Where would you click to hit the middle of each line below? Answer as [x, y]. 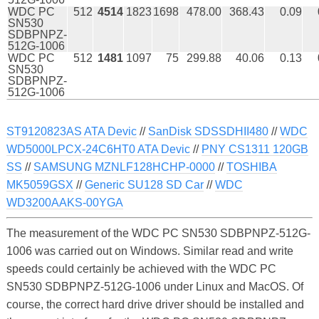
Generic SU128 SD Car [144, 184]
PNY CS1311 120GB [255, 149]
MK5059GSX [40, 184]
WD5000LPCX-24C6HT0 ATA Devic [98, 149]
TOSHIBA [251, 167]
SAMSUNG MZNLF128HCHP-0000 [124, 167]
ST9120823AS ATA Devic [71, 131]
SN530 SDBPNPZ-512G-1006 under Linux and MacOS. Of [155, 286]
